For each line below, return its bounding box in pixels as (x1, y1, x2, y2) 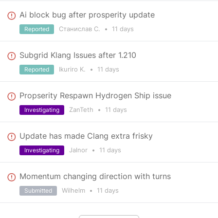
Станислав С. (59, 25, 102, 33)
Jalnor (69, 146, 90, 154)
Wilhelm (62, 186, 87, 194)
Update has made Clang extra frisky (19, 131, 153, 141)
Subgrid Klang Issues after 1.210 (19, 50, 136, 60)
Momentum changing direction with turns (19, 171, 171, 181)
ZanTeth (69, 106, 95, 113)
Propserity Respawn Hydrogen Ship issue (19, 91, 171, 100)
